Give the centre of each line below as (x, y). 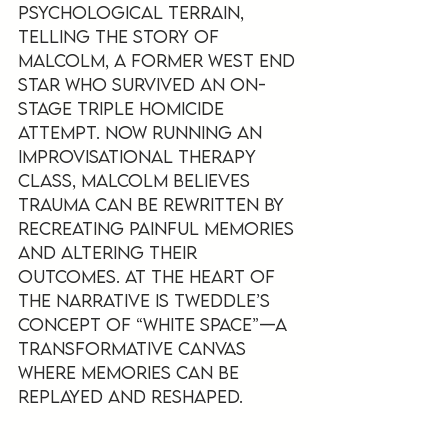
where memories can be (131, 372)
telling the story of (121, 36)
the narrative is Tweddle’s (146, 300)
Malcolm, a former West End (159, 60)
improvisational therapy (139, 156)
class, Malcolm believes (136, 180)
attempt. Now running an (142, 132)
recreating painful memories (158, 228)
